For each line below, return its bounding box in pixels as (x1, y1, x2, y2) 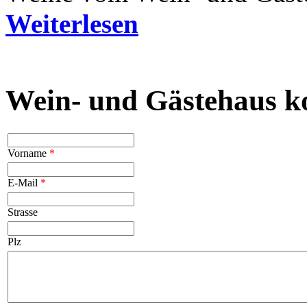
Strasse (8, 206, 38, 219)
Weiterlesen (5, 9, 138, 39)
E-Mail (8, 177, 40, 189)
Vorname (8, 147, 49, 160)
